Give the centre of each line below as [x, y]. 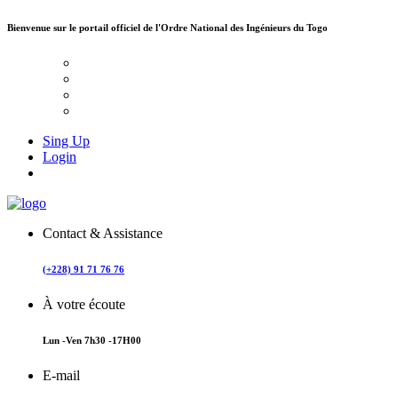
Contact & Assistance [103, 233]
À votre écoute [84, 304]
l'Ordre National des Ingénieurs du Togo [240, 27]
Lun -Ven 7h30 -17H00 [92, 340]
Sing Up [66, 140]
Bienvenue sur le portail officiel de [80, 27]
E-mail [61, 375]
